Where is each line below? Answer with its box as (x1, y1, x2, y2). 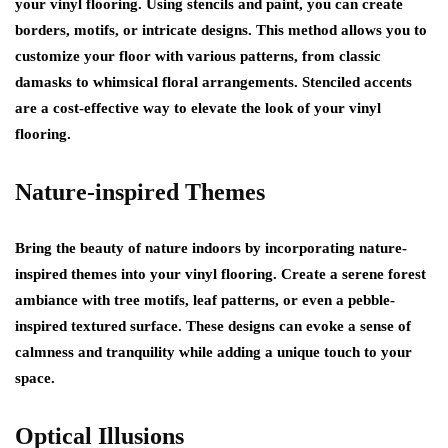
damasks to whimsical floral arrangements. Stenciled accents (15, 74, 412, 90)
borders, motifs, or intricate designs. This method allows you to (15, 22, 427, 38)
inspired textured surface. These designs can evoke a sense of (15, 318, 411, 334)
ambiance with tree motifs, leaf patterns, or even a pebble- (15, 292, 395, 308)
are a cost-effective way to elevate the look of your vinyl (15, 100, 381, 116)
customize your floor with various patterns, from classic (15, 48, 381, 64)
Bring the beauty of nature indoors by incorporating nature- (15, 240, 407, 256)
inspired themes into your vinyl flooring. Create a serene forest (15, 266, 426, 282)
